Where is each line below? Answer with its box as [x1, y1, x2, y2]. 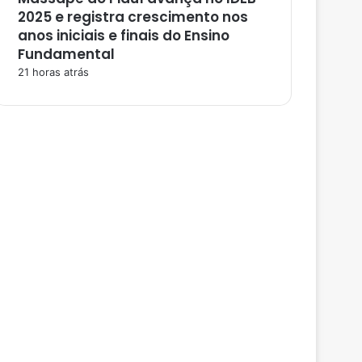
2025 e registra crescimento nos [18, 6, 248, 27]
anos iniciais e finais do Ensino [18, 25, 229, 45]
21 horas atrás [18, 65, 89, 78]
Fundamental [18, 44, 115, 64]
